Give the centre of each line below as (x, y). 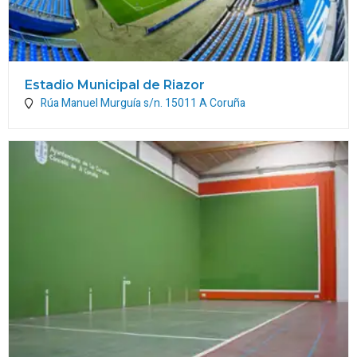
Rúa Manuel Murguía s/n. (103, 103)
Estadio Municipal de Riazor (115, 84)
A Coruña (222, 103)
